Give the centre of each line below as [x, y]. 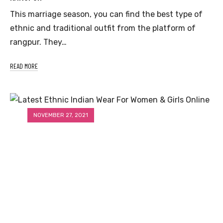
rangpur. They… [38, 42]
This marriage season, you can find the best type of [106, 14]
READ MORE [24, 66]
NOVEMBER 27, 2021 [61, 115]
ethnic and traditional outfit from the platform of [103, 28]
